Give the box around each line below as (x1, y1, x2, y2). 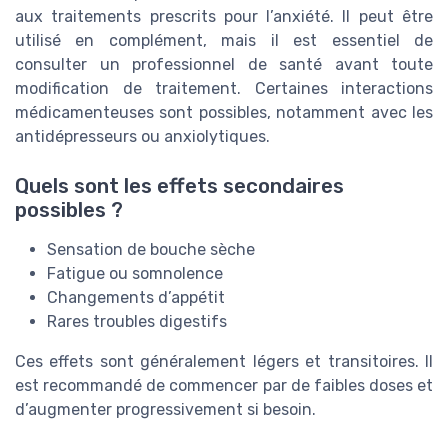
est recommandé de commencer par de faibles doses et (15, 375, 433, 395)
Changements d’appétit (47, 287, 225, 307)
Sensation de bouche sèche (47, 239, 255, 259)
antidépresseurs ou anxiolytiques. (15, 127, 270, 147)
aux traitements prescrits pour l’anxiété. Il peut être (15, 7, 433, 27)
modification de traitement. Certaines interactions (15, 79, 433, 99)
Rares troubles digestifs (47, 311, 227, 331)
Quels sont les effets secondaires (15, 173, 344, 198)
